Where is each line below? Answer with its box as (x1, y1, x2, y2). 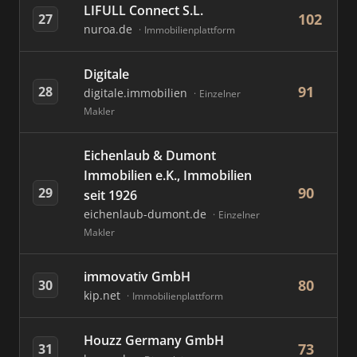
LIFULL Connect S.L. (84, 2, 203, 19)
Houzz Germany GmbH (84, 331, 224, 349)
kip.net (84, 288, 124, 303)
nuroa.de (84, 22, 135, 37)
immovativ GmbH (84, 268, 190, 285)
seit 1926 (84, 186, 137, 204)
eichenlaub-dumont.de (84, 206, 210, 222)
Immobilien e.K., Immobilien (84, 167, 252, 184)
